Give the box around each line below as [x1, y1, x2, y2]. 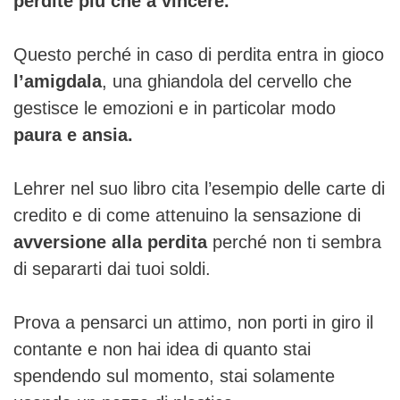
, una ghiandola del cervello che [102, 71, 352, 91]
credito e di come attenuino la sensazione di [13, 204, 361, 225]
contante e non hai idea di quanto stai [13, 338, 311, 359]
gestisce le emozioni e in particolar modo [13, 97, 336, 118]
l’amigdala [13, 71, 102, 91]
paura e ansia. [13, 124, 133, 145]
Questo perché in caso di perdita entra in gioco [13, 44, 384, 64]
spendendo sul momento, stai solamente [13, 365, 335, 386]
